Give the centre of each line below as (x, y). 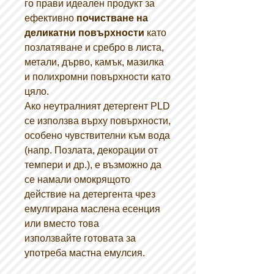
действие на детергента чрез (90, 194)
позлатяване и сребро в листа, (94, 47)
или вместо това (62, 224)
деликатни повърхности (84, 33)
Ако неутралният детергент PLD (97, 106)
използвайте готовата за (80, 238)
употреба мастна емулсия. (85, 253)
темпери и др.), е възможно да (93, 165)
